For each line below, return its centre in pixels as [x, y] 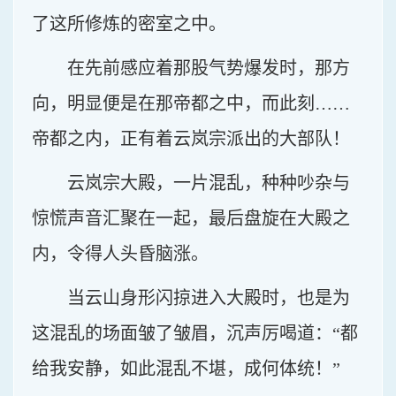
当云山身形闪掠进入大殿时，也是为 [209, 298]
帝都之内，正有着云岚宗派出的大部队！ [191, 139]
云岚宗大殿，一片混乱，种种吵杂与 [209, 183]
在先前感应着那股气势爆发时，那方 [209, 68]
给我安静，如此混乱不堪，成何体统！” [186, 369]
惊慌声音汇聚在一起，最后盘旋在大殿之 [191, 218]
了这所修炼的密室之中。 [129, 24]
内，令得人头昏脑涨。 [120, 254]
